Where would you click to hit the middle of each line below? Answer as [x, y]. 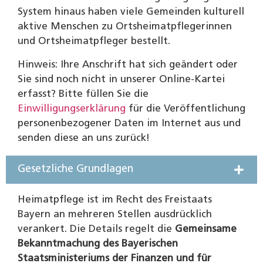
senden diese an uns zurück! [84, 138]
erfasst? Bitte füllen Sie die [83, 94]
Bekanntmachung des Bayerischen [98, 244]
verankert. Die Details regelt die [96, 229]
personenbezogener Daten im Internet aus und [129, 123]
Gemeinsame [206, 229]
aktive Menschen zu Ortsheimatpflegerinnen [125, 26]
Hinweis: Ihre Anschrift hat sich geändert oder [128, 65]
